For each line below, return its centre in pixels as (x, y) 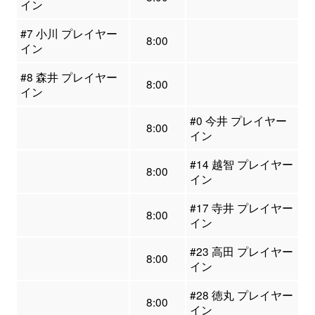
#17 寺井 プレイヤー (241, 208)
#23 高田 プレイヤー (241, 251)
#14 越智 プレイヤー (241, 164)
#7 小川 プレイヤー (69, 33)
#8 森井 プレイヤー (69, 77)
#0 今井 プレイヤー (238, 121)
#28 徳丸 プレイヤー (241, 295)
